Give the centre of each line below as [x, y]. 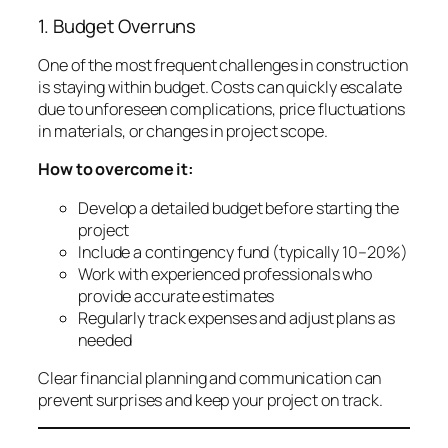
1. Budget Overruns [117, 25]
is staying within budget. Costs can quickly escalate [220, 87]
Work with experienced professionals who [225, 273]
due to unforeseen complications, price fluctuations [221, 109]
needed [105, 339]
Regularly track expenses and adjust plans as [236, 317]
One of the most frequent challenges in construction [223, 65]
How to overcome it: [116, 169]
